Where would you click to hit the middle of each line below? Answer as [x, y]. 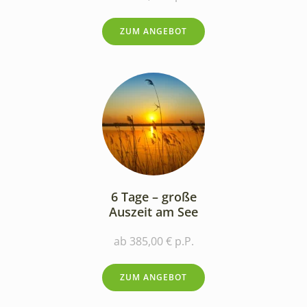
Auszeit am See [153, 211]
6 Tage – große [153, 196]
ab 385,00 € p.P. [153, 241]
